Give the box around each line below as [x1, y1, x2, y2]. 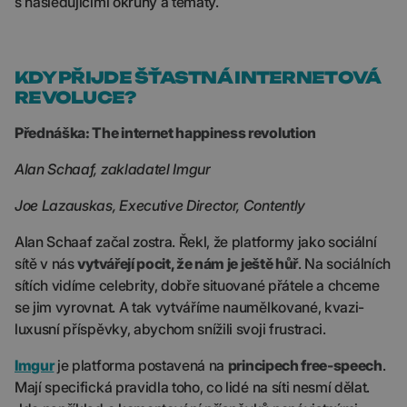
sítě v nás [15, 254, 78, 273]
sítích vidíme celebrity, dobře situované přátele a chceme [15, 276, 380, 294]
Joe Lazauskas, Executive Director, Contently [15, 196, 305, 214]
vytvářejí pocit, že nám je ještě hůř [77, 254, 298, 273]
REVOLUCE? [15, 87, 136, 107]
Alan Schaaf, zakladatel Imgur [15, 160, 211, 178]
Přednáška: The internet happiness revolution [15, 124, 316, 142]
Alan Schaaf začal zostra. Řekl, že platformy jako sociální [15, 233, 377, 251]
